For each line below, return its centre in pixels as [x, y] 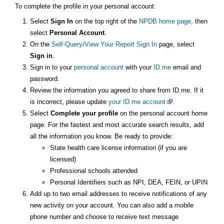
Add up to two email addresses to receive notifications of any [118, 193]
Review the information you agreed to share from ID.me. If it [117, 90]
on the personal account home [163, 113]
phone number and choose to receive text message [104, 216]
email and [186, 67]
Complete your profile [84, 113]
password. [45, 78]
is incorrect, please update [69, 101]
